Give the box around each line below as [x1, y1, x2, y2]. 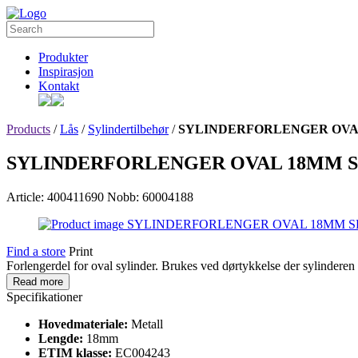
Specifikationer [6, 289, 82, 304]
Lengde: [38, 331, 86, 345]
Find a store [6, 244, 66, 258]
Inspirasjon [38, 65, 93, 78]
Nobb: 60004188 [107, 189, 193, 204]
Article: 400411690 [6, 189, 104, 204]
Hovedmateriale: [38, 316, 131, 331]
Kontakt [38, 79, 79, 93]
